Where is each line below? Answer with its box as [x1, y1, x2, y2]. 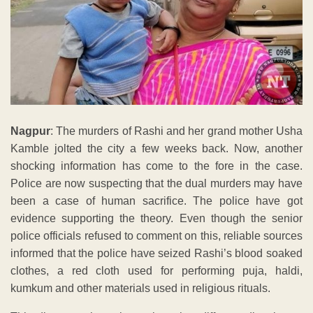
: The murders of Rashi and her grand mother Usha [50, 125, 303, 138]
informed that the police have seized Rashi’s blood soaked [10, 247, 303, 260]
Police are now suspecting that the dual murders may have [10, 177, 303, 190]
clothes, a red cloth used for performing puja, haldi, [10, 265, 303, 277]
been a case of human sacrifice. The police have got [10, 195, 303, 208]
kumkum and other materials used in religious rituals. [10, 282, 270, 295]
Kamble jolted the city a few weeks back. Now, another [10, 143, 303, 155]
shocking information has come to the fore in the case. [10, 160, 303, 173]
